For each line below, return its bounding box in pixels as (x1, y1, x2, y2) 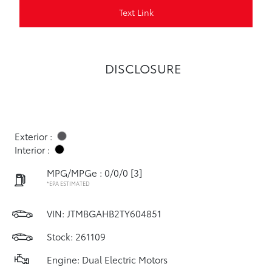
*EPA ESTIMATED (47, 179, 90, 187)
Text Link (118, 5, 154, 18)
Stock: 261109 (47, 229, 106, 243)
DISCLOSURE (105, 59, 182, 76)
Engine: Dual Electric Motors (47, 253, 168, 266)
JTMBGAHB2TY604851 (67, 206, 161, 220)
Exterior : (15, 129, 52, 143)
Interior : (15, 143, 50, 156)
